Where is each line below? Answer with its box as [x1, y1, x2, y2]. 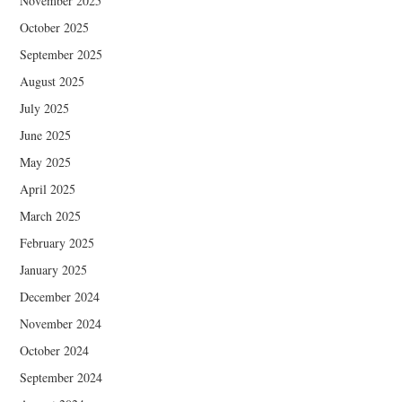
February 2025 [20, 233, 95, 251]
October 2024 [20, 341, 90, 359]
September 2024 [20, 368, 103, 386]
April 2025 [20, 179, 76, 197]
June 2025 [20, 126, 72, 144]
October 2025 [20, 18, 90, 36]
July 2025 [20, 99, 70, 117]
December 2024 [20, 287, 100, 305]
